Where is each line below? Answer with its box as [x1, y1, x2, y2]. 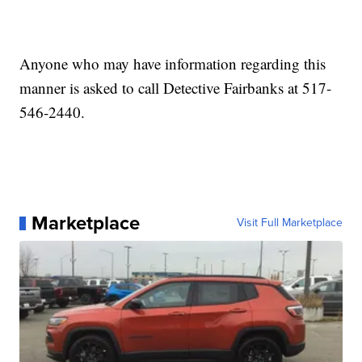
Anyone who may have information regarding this [19, 53, 326, 74]
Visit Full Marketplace [236, 214, 343, 232]
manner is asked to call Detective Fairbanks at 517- [19, 78, 332, 99]
